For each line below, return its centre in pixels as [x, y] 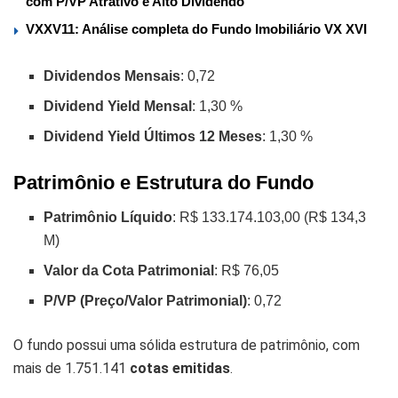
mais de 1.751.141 [70, 368]
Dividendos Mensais [112, 76]
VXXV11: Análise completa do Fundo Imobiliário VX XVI [196, 28]
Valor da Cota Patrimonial [129, 270]
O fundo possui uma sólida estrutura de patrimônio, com [187, 345]
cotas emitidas [178, 368]
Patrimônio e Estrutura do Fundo [163, 182]
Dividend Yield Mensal [118, 106]
